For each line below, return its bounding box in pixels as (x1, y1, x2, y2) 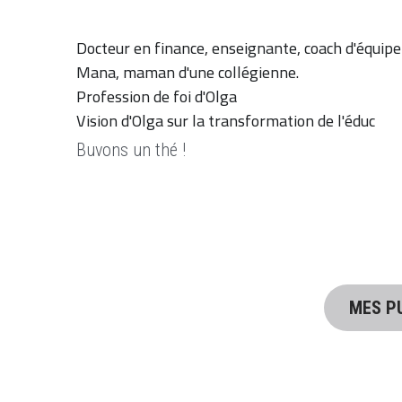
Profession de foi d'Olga (76, 81, 238, 111)
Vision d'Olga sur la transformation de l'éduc (76, 105, 376, 135)
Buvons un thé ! (76, 138, 191, 161)
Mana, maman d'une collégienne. (76, 57, 303, 87)
